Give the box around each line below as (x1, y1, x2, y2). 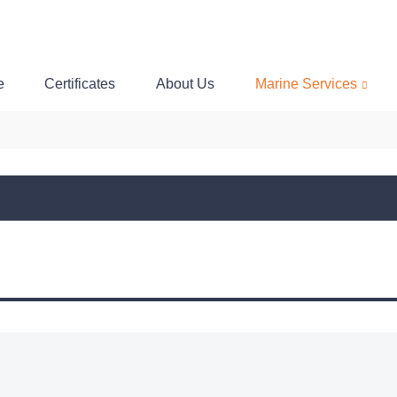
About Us (156, 76, 215, 91)
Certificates (44, 76, 116, 91)
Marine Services (255, 76, 358, 91)
